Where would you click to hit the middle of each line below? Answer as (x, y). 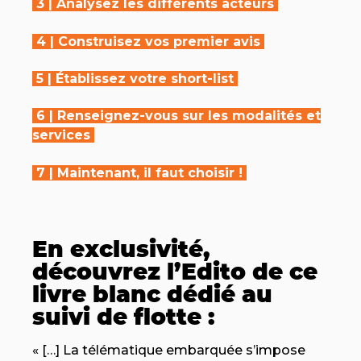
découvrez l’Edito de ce (175, 272)
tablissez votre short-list (149, 78)
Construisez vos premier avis (159, 41)
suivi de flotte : (124, 317)
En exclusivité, (121, 249)
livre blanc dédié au (152, 295)
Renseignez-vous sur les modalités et (189, 116)
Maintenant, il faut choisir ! (150, 172)
